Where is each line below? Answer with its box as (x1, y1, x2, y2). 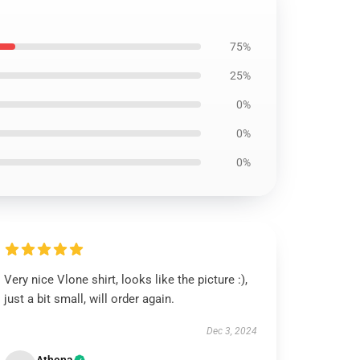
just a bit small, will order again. (4, 292, 175, 306)
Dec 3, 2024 (206, 325, 257, 337)
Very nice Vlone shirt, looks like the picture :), (4, 272, 248, 287)
